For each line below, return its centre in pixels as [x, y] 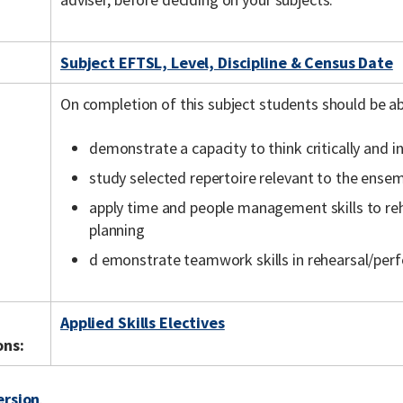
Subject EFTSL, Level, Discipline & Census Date [227, 63]
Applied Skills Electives [143, 322]
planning [117, 230]
